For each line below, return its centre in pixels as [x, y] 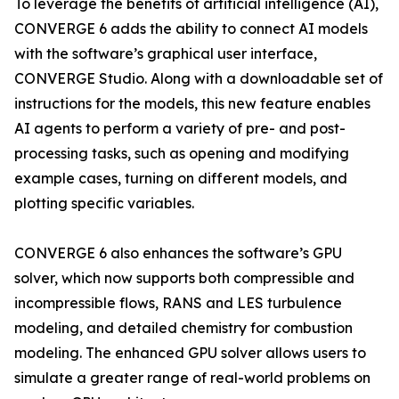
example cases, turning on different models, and [181, 178]
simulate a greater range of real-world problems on [192, 378]
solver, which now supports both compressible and [184, 278]
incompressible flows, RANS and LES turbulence [178, 303]
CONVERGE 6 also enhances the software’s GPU [178, 253]
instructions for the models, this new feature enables [192, 103]
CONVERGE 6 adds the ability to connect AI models [191, 28]
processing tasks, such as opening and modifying [182, 153]
